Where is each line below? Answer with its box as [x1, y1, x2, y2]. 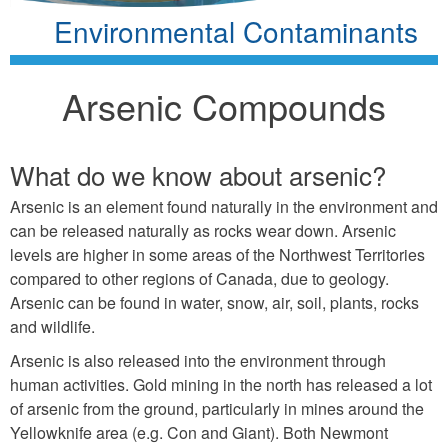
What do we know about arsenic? [10, 155, 386, 193]
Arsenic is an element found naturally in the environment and [10, 194, 438, 218]
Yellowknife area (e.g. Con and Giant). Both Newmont [10, 420, 388, 444]
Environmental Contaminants [54, 10, 418, 51]
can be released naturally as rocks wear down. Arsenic [10, 218, 396, 242]
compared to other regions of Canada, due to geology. [10, 266, 389, 290]
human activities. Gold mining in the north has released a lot [10, 372, 432, 396]
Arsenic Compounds [62, 79, 386, 131]
